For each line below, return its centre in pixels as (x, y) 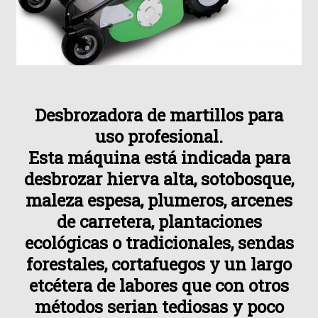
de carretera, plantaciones (159, 221)
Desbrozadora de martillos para (159, 115)
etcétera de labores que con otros (159, 285)
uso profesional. (159, 136)
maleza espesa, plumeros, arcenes (159, 200)
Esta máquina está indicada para (159, 157)
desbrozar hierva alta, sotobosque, (159, 179)
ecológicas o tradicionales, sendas (159, 242)
